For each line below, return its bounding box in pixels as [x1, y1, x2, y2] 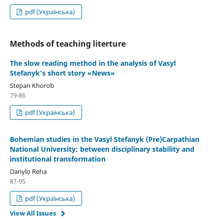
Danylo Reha [9, 166, 47, 176]
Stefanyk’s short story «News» [9, 68, 115, 78]
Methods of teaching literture [9, 38, 126, 49]
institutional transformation [9, 154, 106, 164]
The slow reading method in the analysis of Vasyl [9, 58, 176, 68]
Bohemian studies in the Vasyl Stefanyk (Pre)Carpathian [9, 134, 199, 144]
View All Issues [9, 208, 56, 218]
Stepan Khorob [9, 81, 54, 90]
